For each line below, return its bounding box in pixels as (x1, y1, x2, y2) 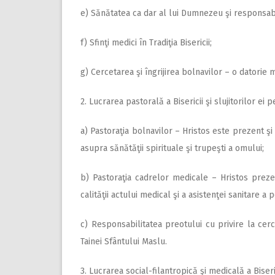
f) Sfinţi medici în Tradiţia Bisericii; (80, 37, 212, 48)
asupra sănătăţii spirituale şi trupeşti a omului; (80, 143, 264, 154)
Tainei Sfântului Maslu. (80, 236, 167, 247)
